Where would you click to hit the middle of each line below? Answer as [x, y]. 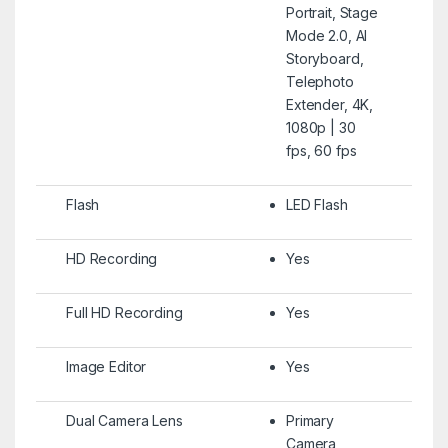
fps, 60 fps [321, 150]
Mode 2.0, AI [326, 35]
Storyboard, [324, 58]
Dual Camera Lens [124, 420]
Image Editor [106, 366]
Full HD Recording [124, 312]
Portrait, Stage [331, 12]
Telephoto [319, 81]
